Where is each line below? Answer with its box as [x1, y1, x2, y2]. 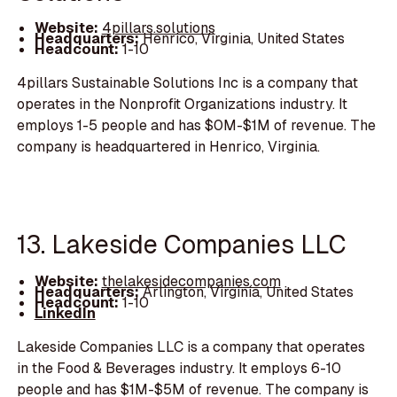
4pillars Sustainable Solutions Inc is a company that [17, 74, 359, 93]
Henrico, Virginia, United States [142, 29, 345, 49]
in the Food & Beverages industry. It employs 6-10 [17, 358, 342, 378]
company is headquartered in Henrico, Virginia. [17, 137, 321, 157]
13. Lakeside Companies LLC [17, 228, 347, 261]
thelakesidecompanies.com [101, 271, 281, 291]
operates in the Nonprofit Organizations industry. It [17, 95, 348, 114]
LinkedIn [34, 303, 96, 323]
